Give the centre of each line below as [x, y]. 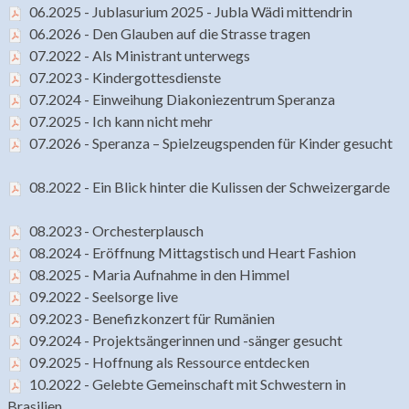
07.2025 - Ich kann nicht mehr [121, 121]
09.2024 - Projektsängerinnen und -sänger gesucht [186, 340]
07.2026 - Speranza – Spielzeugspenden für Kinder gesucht [211, 142]
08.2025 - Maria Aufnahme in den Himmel [159, 274]
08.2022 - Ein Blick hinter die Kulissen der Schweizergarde [210, 186]
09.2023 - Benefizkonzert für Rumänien [152, 318]
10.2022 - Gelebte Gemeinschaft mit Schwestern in [188, 383]
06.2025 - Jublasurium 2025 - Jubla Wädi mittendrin [191, 11]
